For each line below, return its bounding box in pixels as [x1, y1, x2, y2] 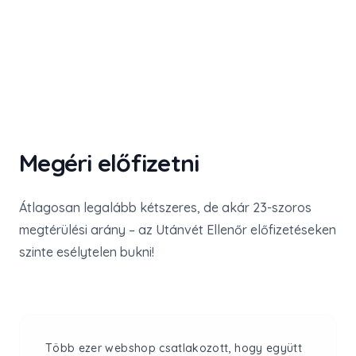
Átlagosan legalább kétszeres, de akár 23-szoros [19, 199, 311, 215]
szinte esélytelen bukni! [19, 244, 154, 260]
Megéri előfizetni [19, 148, 199, 178]
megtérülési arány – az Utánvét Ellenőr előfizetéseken [19, 222, 336, 238]
